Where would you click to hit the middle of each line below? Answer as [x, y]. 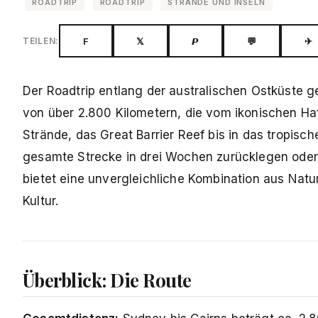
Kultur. [41, 201]
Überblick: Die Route [107, 280]
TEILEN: [41, 41]
